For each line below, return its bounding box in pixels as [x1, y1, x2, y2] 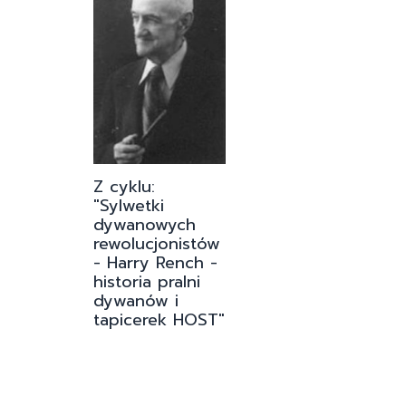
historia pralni [93, 268, 200, 295]
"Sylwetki [93, 192, 164, 218]
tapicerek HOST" [93, 306, 225, 333]
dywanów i [93, 287, 179, 314]
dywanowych [93, 211, 196, 237]
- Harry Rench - [93, 249, 217, 275]
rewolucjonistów [93, 230, 220, 256]
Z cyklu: [93, 173, 155, 199]
